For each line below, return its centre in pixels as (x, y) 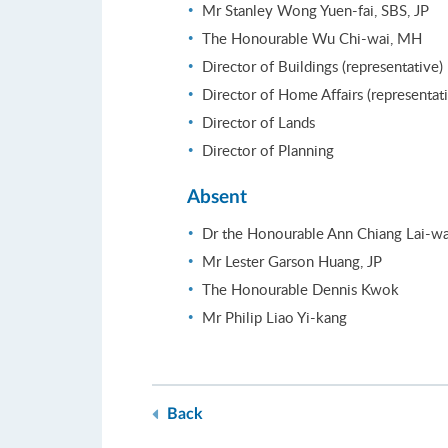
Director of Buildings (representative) (322, 66)
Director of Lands (258, 122)
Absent (217, 198)
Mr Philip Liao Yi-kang (274, 317)
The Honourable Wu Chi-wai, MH (312, 38)
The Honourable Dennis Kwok (300, 289)
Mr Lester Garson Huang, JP (292, 261)
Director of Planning (268, 150)
